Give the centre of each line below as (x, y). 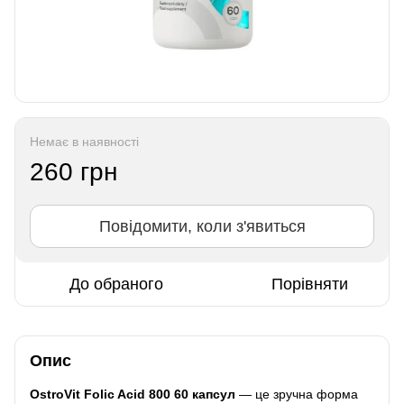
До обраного (116, 284)
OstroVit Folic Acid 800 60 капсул (133, 394)
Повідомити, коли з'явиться (202, 226)
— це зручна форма (297, 394)
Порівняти (310, 284)
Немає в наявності (84, 141)
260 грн (73, 171)
